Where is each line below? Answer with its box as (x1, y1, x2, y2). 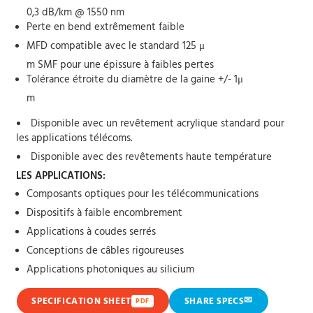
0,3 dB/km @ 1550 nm (27, 4, 125, 21)
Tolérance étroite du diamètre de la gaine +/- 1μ (27, 71, 244, 88)
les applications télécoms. (16, 130, 133, 147)
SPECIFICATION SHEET (31, 293, 131, 309)
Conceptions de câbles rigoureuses (27, 242, 184, 259)
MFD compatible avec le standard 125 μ (27, 38, 205, 54)
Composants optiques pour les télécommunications (27, 186, 259, 203)
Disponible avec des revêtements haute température (31, 149, 272, 166)
